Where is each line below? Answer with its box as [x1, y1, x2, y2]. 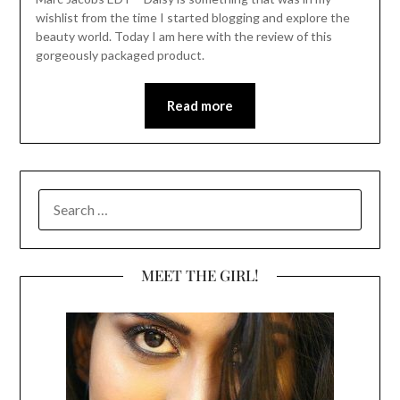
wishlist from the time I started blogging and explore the [35, 10, 350, 26]
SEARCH [37, 191, 90, 208]
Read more [167, 97, 233, 114]
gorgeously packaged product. [35, 47, 204, 63]
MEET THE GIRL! [141, 265, 259, 286]
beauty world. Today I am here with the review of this [35, 29, 332, 45]
